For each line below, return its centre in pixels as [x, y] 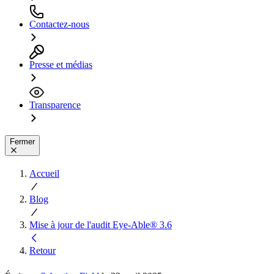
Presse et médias [61, 64]
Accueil [44, 173]
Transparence [55, 105]
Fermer [22, 141]
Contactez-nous [59, 24]
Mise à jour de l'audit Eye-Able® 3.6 [101, 224]
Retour [43, 250]
